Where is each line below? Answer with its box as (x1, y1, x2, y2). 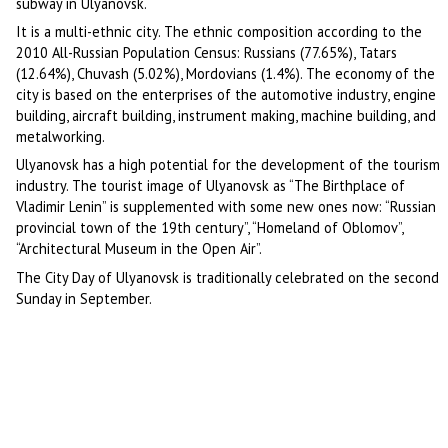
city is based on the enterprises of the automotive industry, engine (16, 85, 437, 105)
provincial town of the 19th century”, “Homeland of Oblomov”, (16, 218, 404, 238)
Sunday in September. (16, 288, 153, 308)
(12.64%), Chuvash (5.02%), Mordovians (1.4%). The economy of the (16, 64, 436, 84)
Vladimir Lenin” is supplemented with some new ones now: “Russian (16, 197, 437, 217)
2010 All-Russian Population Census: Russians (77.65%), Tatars (16, 43, 398, 63)
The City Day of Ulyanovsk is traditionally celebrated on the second (16, 267, 440, 287)
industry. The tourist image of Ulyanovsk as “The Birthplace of (16, 176, 406, 196)
